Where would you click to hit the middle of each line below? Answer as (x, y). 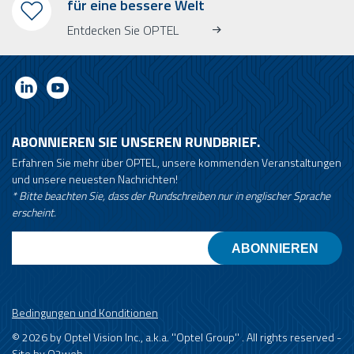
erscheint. (34, 213)
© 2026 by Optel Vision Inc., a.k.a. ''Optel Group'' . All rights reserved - (177, 337)
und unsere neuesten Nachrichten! (95, 179)
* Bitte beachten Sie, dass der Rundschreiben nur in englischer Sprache (171, 196)
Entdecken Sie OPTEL (123, 30)
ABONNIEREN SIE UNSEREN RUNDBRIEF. (136, 142)
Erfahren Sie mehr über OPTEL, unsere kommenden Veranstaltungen (177, 163)
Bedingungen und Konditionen (85, 313)
